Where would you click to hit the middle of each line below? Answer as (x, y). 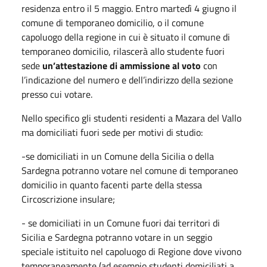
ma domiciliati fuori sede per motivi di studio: (112, 132)
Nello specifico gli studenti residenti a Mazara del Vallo (131, 118)
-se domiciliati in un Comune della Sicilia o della (118, 156)
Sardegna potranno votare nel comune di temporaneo (130, 170)
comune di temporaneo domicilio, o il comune (113, 22)
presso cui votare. (57, 94)
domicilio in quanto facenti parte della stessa (112, 184)
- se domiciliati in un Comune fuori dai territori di (121, 223)
